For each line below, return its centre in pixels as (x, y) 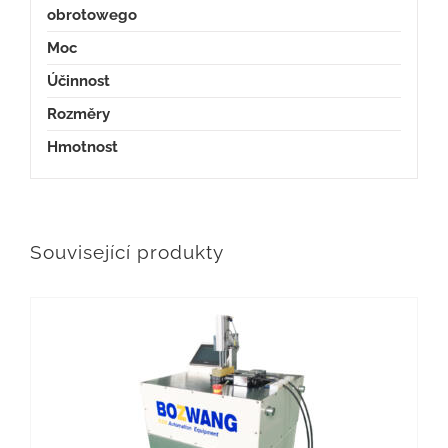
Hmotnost (82, 146)
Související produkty (127, 253)
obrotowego (91, 14)
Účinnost (78, 80)
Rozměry (78, 113)
